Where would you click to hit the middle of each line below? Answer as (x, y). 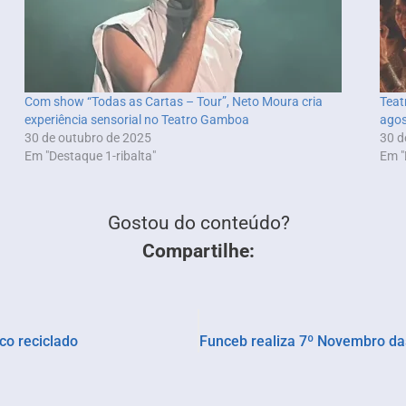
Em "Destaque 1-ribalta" (90, 155)
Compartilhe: (198, 251)
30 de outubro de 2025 (87, 137)
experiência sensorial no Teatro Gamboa (136, 119)
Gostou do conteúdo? (198, 222)
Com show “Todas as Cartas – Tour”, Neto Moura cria (173, 101)
